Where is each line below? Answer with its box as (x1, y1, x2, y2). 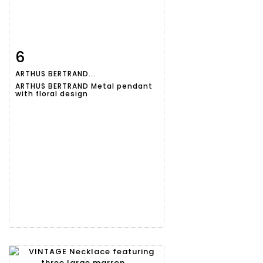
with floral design (15, 89, 88, 99)
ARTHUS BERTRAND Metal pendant (15, 81, 153, 92)
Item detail (26, 49, 79, 61)
